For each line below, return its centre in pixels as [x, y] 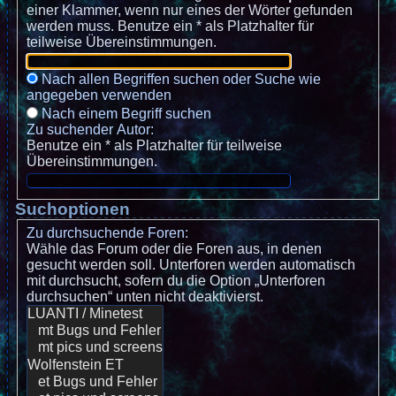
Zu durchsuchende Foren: [107, 233]
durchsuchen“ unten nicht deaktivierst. [145, 297]
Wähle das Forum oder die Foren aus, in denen [174, 249]
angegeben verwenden [99, 95]
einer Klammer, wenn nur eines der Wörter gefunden [190, 11]
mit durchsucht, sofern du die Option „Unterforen [176, 281]
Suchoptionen [72, 209]
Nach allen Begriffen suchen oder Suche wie [179, 80]
